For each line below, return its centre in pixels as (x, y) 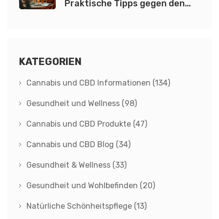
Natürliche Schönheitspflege (80, 206)
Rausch (80, 14)
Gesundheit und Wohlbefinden (83, 186)
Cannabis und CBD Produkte (80, 124)
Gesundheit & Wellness (69, 165)
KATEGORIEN (50, 62)
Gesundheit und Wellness (74, 104)
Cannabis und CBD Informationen (89, 83)
